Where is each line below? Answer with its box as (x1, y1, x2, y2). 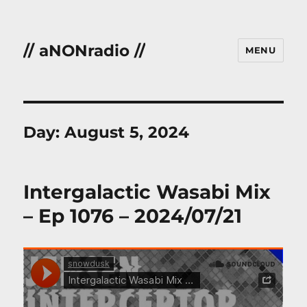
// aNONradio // (23, 40, 146, 60)
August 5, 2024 (64, 123, 190, 142)
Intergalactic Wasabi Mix (23, 180, 271, 204)
